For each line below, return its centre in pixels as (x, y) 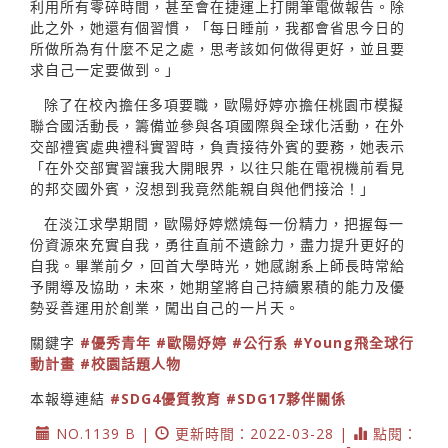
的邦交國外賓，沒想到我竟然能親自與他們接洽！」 (202, 188)
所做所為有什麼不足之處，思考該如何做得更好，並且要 (217, 48)
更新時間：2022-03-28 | (261, 433)
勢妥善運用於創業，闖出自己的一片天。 (165, 307)
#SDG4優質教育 (165, 398)
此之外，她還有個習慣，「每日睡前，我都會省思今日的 (217, 27)
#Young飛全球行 (353, 342)
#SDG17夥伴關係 (286, 398)
